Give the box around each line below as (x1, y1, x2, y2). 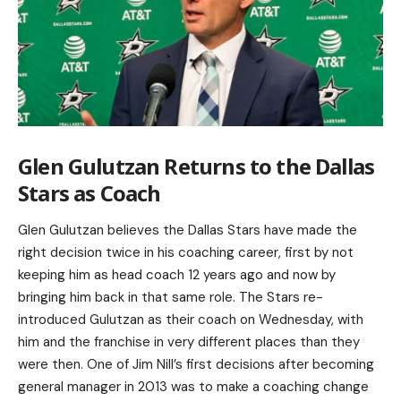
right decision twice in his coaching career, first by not (18, 243, 354, 261)
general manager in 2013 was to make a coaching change (18, 378, 369, 396)
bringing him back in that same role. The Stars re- (18, 288, 323, 306)
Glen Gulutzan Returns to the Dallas (18, 150, 375, 181)
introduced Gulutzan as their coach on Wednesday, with (18, 311, 363, 328)
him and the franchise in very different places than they (18, 333, 360, 351)
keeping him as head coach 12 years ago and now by (18, 266, 336, 284)
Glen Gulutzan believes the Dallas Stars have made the (18, 221, 357, 239)
